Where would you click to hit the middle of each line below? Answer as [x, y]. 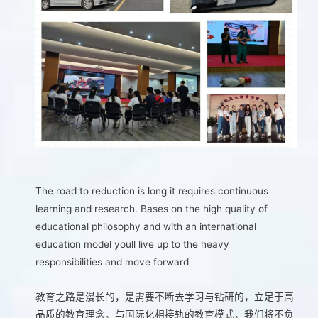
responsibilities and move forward [112, 262]
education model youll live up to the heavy [132, 244]
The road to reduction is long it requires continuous [152, 191]
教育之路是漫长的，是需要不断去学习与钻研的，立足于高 [165, 296]
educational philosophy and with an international [146, 226]
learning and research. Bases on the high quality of [152, 208]
